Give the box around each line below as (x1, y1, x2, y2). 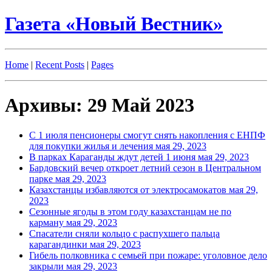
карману (29, 217, 66, 228)
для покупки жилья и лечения (29, 140, 155, 151)
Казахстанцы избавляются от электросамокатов (29, 184, 229, 195)
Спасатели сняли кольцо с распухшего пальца (29, 228, 220, 239)
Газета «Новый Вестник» (5, 13, 223, 35)
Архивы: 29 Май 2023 (5, 94, 194, 117)
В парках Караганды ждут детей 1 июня (29, 151, 198, 162)
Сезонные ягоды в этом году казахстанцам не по (29, 206, 231, 217)
